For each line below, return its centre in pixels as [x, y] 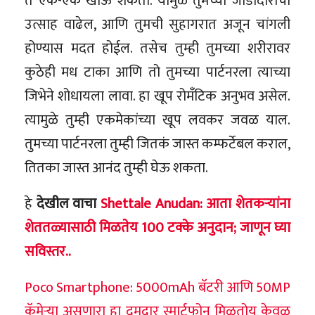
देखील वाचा [66, 204]
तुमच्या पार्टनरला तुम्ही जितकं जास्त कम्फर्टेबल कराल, [157, 144]
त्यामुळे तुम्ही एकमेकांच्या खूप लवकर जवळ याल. [157, 120]
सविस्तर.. [48, 251]
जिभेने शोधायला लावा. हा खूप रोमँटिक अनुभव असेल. [157, 96]
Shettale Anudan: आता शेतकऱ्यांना [195, 204]
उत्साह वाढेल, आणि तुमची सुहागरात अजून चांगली [157, 24]
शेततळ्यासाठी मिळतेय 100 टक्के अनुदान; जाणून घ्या [157, 227]
